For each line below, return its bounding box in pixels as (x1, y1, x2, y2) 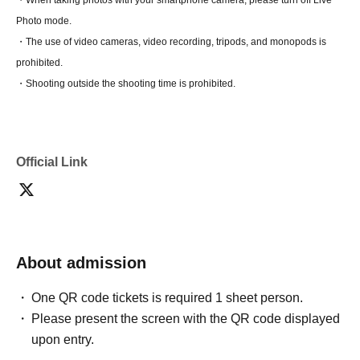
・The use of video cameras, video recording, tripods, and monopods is (16, 36, 326, 47)
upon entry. (31, 333, 95, 346)
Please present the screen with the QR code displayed (31, 312, 341, 325)
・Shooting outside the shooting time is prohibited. (16, 78, 235, 89)
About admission (16, 254, 146, 272)
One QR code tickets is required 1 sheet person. (31, 291, 304, 305)
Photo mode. (16, 15, 72, 27)
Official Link (16, 155, 88, 169)
